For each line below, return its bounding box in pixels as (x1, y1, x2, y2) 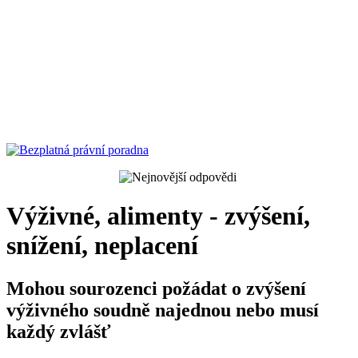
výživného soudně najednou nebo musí (6, 299, 319, 320)
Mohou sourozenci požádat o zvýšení (6, 277, 306, 299)
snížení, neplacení (6, 231, 198, 261)
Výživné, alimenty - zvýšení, (6, 201, 310, 231)
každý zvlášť (6, 320, 111, 342)
